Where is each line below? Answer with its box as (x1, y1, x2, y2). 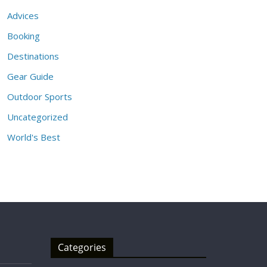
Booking (7, 30, 41, 42)
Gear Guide (7, 70, 54, 82)
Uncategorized (7, 111, 69, 123)
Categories (58, 241, 106, 254)
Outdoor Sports (7, 91, 73, 103)
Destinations (7, 50, 60, 62)
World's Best (7, 131, 61, 143)
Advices (7, 10, 39, 21)
